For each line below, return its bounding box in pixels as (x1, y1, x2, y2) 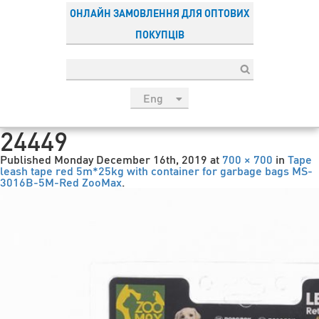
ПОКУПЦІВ (135, 28, 184, 41)
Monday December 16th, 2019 (54, 152, 207, 167)
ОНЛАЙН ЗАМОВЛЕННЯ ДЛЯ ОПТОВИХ (70, 6, 249, 19)
